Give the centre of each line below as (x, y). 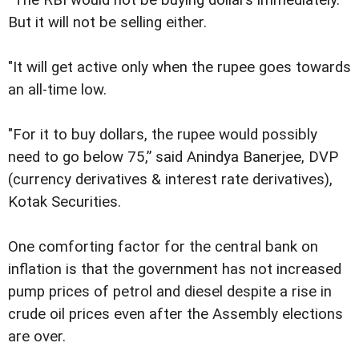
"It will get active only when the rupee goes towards (179, 68)
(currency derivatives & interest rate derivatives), (170, 180)
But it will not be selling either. (107, 23)
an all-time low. (57, 90)
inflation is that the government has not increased (175, 270)
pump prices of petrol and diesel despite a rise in (170, 292)
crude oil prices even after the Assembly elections (175, 315)
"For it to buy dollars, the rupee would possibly (163, 135)
